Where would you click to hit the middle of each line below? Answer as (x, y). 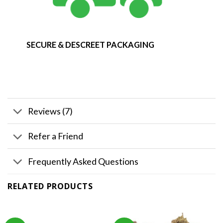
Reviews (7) (51, 111)
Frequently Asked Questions (83, 161)
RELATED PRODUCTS (51, 186)
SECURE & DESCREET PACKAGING (90, 45)
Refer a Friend (56, 136)
